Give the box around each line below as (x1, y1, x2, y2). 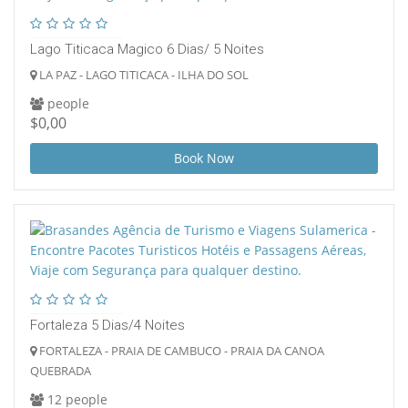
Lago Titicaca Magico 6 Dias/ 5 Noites (30, 41, 264, 58)
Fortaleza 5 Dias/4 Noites (30, 317, 185, 334)
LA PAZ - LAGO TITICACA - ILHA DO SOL (36, 66, 249, 84)
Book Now (174, 149, 234, 168)
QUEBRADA (30, 362, 91, 380)
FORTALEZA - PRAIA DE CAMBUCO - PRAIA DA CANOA (36, 342, 324, 360)
